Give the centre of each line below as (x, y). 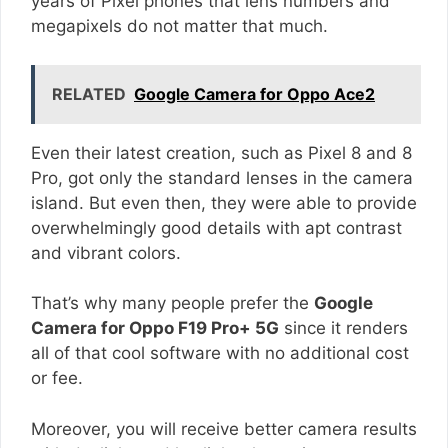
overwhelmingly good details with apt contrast (216, 227)
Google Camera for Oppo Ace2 (254, 93)
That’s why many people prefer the (172, 303)
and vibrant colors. (106, 252)
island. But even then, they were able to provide (224, 202)
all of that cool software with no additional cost (220, 353)
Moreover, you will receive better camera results (224, 428)
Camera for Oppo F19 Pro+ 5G (155, 328)
